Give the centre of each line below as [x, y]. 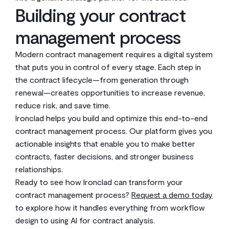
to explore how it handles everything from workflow [110, 207]
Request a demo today [172, 194]
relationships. [39, 169]
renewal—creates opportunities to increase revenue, [110, 92]
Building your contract [100, 15]
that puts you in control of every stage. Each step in [108, 67]
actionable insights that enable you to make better [105, 143]
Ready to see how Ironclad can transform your [99, 182]
